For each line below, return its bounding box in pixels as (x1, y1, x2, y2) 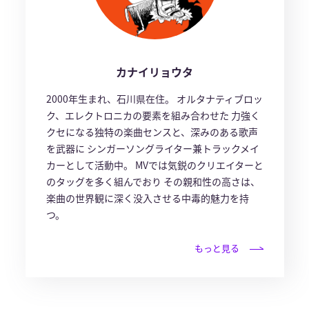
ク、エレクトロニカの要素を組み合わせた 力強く (46, 108, 260, 123)
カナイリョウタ (116, 63, 193, 81)
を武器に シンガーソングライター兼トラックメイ (46, 141, 259, 156)
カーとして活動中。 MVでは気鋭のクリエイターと (46, 158, 263, 172)
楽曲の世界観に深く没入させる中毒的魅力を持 (46, 191, 249, 206)
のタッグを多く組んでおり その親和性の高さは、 (46, 175, 260, 189)
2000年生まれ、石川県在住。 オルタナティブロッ (46, 92, 263, 106)
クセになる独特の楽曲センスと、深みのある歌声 (46, 125, 258, 139)
